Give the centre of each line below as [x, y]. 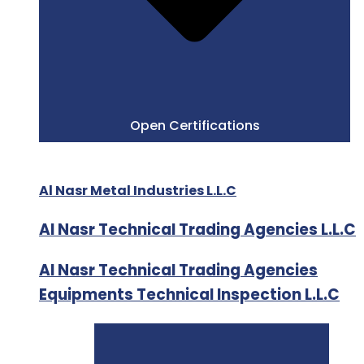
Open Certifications [195, 126]
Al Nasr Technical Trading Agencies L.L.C [197, 230]
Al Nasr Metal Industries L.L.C [138, 191]
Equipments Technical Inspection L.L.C [189, 295]
